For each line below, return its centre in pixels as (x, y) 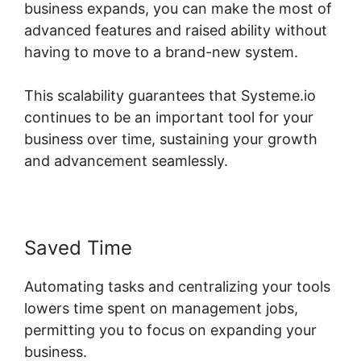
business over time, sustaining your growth (171, 139)
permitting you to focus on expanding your (170, 330)
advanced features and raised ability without (176, 31)
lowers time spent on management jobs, (161, 309)
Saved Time (78, 248)
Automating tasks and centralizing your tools (177, 287)
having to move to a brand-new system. (161, 52)
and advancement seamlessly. (126, 161)
